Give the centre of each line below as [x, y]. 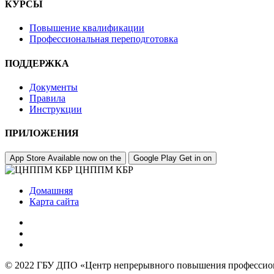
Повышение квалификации [87, 28]
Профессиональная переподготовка [104, 39]
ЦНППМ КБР [104, 170]
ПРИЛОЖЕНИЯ [42, 133]
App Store [28, 158]
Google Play [155, 158]
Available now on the [84, 158]
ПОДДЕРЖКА [37, 63]
